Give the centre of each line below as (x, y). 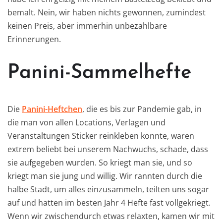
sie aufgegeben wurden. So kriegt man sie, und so (100, 162)
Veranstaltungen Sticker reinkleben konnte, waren (101, 136)
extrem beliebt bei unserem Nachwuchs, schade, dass (108, 149)
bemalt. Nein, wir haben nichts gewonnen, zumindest (107, 12)
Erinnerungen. (34, 39)
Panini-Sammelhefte (99, 73)
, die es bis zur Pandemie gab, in (142, 109)
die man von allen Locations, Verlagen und (86, 122)
